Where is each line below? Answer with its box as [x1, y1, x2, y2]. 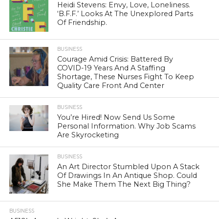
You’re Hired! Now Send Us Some [57, 112, 175, 122]
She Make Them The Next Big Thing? [57, 179, 191, 189]
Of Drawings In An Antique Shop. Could [57, 171, 197, 180]
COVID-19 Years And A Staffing [57, 63, 166, 72]
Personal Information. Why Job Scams [57, 121, 196, 131]
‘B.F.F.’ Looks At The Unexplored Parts [57, 9, 194, 18]
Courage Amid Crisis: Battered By [57, 54, 174, 64]
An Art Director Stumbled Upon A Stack [57, 162, 200, 171]
